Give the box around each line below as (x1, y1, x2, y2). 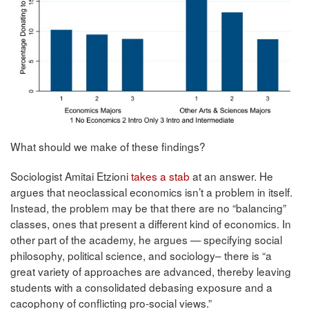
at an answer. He (190, 168, 273, 183)
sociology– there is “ (170, 247, 266, 263)
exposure (197, 279, 242, 295)
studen (10, 279, 43, 295)
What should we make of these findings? (10, 138, 206, 154)
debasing (149, 279, 194, 295)
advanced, (163, 263, 215, 279)
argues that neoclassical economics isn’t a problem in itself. (10, 183, 292, 199)
